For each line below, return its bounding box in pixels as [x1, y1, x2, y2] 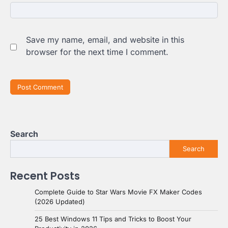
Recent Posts [10, 168, 80, 183]
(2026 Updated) [35, 197, 85, 206]
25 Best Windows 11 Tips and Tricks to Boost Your [35, 214, 191, 223]
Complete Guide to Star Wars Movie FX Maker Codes [35, 187, 202, 196]
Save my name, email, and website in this [26, 35, 184, 45]
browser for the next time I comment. [26, 47, 168, 58]
